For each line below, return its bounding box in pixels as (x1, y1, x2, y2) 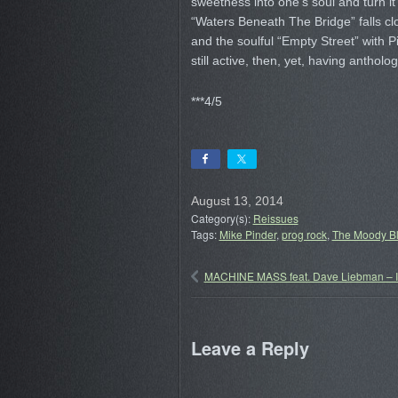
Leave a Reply (190, 335, 309, 361)
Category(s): (190, 211, 253, 226)
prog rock (281, 227, 327, 242)
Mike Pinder (219, 227, 276, 242)
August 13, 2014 (190, 194, 283, 208)
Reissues (252, 211, 298, 226)
